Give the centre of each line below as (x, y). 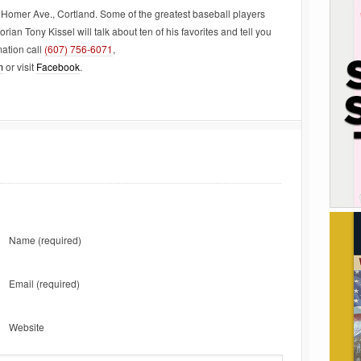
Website (27, 327)
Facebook (58, 66)
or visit (20, 66)
